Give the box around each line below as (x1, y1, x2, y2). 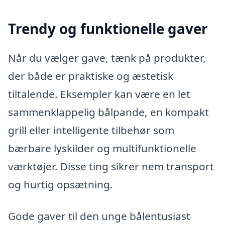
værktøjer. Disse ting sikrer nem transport (8, 159, 214, 173)
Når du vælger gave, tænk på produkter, (8, 50, 206, 65)
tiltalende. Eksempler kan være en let (8, 86, 190, 101)
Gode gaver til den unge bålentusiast (8, 209, 190, 223)
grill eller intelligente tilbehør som (8, 123, 174, 137)
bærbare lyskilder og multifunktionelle (8, 141, 196, 155)
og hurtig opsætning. (8, 177, 113, 191)
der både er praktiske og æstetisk (8, 68, 173, 83)
